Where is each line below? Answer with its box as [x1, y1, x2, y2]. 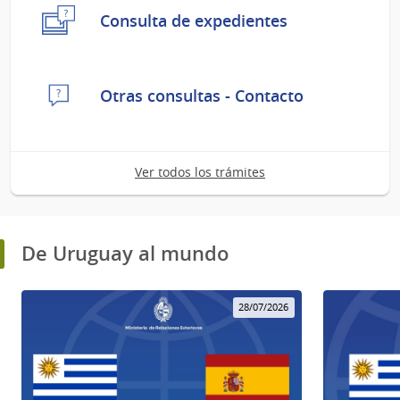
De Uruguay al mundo [21, 240, 229, 268]
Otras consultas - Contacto [100, 84, 304, 106]
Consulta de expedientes [100, 9, 287, 31]
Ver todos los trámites [135, 163, 265, 181]
